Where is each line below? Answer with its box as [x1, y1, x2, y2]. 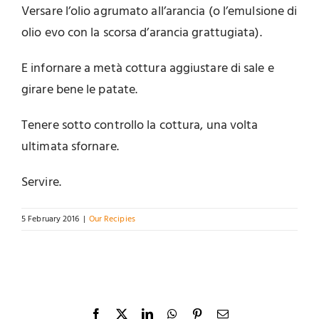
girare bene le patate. [21, 80, 138, 101]
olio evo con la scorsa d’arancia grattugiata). [21, 23, 262, 44]
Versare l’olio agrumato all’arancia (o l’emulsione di [21, 1, 298, 23]
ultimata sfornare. [21, 137, 119, 158]
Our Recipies [88, 212, 135, 227]
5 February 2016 [21, 212, 80, 227]
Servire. [21, 172, 61, 194]
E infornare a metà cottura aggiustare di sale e [21, 58, 274, 80]
